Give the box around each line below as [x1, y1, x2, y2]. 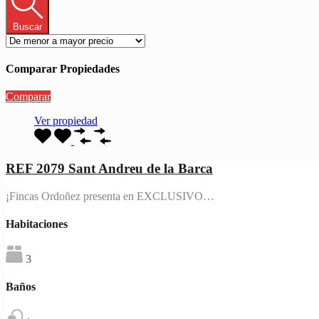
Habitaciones [6, 217, 68, 230]
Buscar [13, 21, 42, 32]
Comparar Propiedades [6, 62, 120, 75]
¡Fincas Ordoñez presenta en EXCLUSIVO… [6, 189, 214, 202]
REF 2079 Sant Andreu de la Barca [6, 160, 213, 176]
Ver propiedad [34, 115, 98, 127]
